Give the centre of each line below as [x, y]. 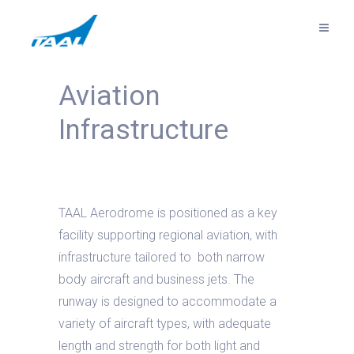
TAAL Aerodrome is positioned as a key [168, 213]
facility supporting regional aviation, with [168, 235]
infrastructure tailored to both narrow [162, 257]
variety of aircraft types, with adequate [165, 324]
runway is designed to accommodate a [168, 301]
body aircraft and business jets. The [156, 279]
